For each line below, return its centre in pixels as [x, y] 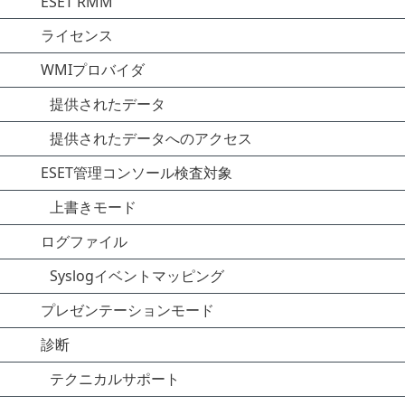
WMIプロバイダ [93, 70]
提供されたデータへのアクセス [151, 138]
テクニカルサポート [115, 379]
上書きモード [93, 207]
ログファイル [84, 241]
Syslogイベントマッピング [137, 276]
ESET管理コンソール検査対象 [137, 173]
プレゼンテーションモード [127, 310]
